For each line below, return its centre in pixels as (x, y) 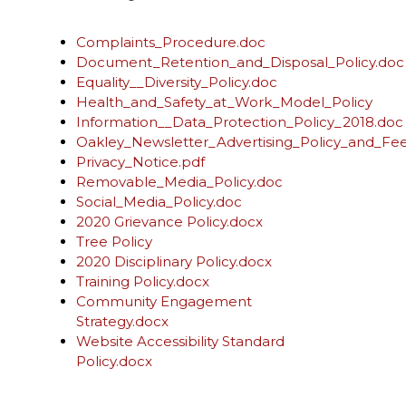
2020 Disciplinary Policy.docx (174, 261)
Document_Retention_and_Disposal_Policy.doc (240, 62)
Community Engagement (164, 301)
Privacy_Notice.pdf (140, 162)
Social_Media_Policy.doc (159, 202)
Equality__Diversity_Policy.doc (177, 82)
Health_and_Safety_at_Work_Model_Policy (224, 102)
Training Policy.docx (143, 281)
